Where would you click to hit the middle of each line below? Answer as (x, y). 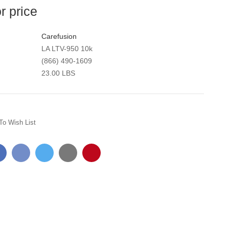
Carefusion (59, 36)
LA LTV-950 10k (67, 48)
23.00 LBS (59, 73)
